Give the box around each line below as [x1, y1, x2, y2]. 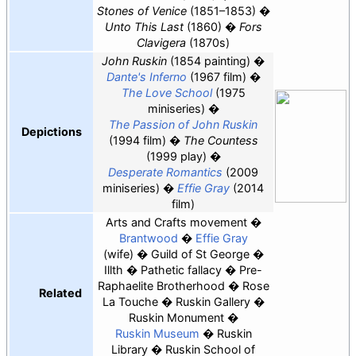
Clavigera [137, 35, 186, 49]
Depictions [21, 124, 82, 138]
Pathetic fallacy [141, 262, 222, 277]
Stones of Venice [96, 3, 187, 17]
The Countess [183, 133, 258, 147]
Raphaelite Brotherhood [97, 278, 225, 292]
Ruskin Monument [128, 310, 224, 324]
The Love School [121, 85, 212, 99]
